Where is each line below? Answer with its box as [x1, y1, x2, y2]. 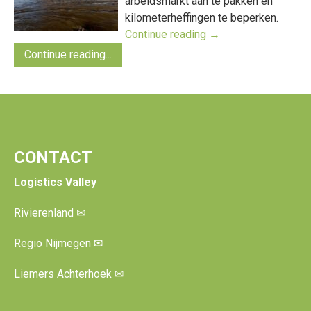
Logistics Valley [14, 176, 96, 189]
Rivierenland [14, 206, 76, 219]
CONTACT [14, 148, 92, 167]
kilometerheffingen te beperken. [125, 11, 278, 24]
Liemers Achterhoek [14, 267, 115, 280]
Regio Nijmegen [14, 237, 94, 250]
